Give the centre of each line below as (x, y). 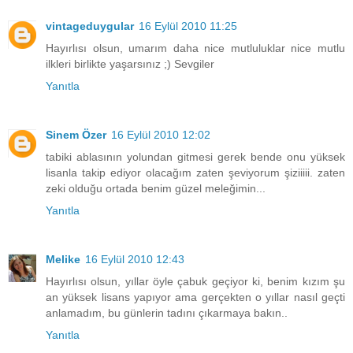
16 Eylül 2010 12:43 (135, 260)
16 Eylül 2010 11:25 (188, 26)
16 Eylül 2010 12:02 (161, 135)
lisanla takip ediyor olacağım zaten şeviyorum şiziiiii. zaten (195, 173)
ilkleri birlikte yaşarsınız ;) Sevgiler (130, 64)
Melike (63, 260)
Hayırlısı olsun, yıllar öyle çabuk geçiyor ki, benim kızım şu (195, 282)
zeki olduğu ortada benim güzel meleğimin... (156, 189)
